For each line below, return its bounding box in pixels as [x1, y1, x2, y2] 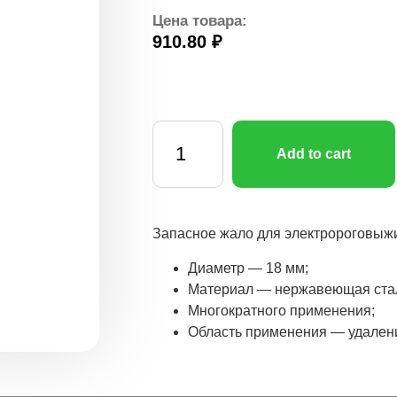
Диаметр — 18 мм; [187, 260, 308, 276]
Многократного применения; [187, 302, 375, 318]
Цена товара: [152, 12, 247, 29]
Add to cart [276, 146, 351, 162]
